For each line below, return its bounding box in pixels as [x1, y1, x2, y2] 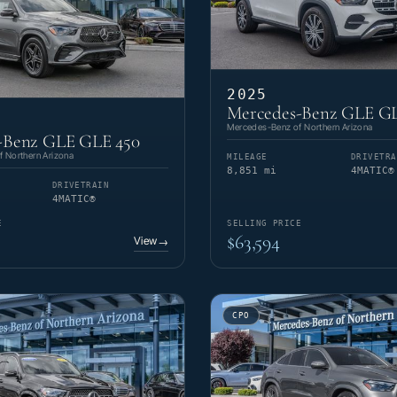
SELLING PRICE [227, 219, 302, 229]
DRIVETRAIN [51, 181, 110, 191]
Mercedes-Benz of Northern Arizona [227, 121, 373, 133]
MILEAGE [227, 152, 268, 162]
